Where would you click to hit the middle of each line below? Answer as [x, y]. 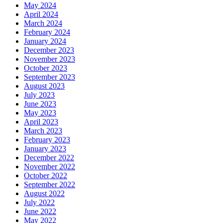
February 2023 [47, 140]
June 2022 [40, 212]
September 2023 [50, 77]
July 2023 [39, 95]
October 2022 [46, 176]
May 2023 [40, 113]
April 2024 [41, 14]
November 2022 [50, 167]
